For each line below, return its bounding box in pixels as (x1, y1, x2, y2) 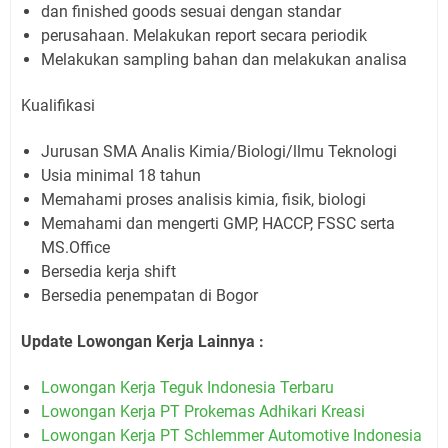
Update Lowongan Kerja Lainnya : (21, 331, 264, 351)
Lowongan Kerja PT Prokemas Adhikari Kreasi (41, 401, 365, 421)
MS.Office (41, 237, 110, 257)
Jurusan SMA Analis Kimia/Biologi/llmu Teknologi (41, 141, 397, 161)
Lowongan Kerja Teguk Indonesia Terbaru (41, 377, 334, 397)
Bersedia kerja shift (41, 261, 176, 281)
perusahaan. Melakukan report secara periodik (41, 25, 367, 45)
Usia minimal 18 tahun (41, 165, 201, 185)
